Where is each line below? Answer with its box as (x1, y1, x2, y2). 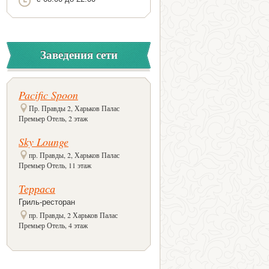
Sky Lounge (19, 134, 68, 149)
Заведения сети (40, 46, 118, 62)
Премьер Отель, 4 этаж (19, 220, 88, 230)
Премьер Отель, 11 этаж (19, 160, 91, 170)
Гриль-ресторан (19, 198, 75, 207)
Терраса (19, 181, 55, 196)
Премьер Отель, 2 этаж (19, 113, 88, 123)
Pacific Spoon (19, 88, 78, 102)
